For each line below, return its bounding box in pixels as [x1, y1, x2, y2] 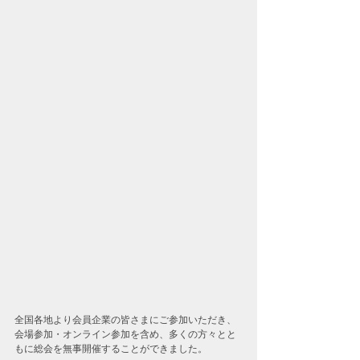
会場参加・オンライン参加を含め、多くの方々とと [14, 328, 236, 340]
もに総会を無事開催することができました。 [14, 342, 207, 354]
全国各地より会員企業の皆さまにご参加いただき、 [14, 313, 236, 325]
